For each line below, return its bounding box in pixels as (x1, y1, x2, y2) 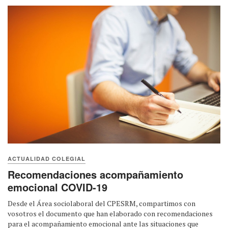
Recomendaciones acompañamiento (8, 166, 183, 182)
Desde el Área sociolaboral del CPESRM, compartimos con (8, 198, 195, 208)
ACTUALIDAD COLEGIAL (8, 154, 85, 162)
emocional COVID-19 (8, 179, 107, 194)
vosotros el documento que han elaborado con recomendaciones (8, 208, 213, 218)
